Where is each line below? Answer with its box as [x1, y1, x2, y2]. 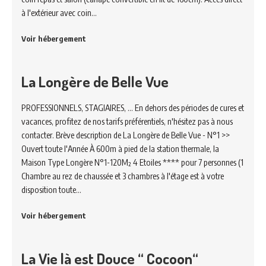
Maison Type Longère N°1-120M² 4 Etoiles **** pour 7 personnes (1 [21, 157, 243, 167]
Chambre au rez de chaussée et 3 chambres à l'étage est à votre [21, 170, 224, 181]
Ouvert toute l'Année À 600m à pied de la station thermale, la [21, 143, 219, 154]
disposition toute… [21, 184, 81, 195]
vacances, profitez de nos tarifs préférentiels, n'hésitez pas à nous [21, 116, 233, 126]
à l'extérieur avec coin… [21, 7, 97, 18]
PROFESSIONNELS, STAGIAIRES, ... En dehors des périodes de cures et [21, 102, 244, 113]
